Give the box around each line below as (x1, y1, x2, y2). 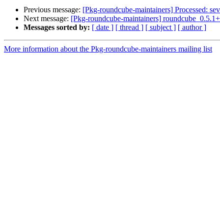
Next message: (24, 14, 71, 23)
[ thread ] (115, 23, 143, 32)
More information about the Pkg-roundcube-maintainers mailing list (4, 45, 212, 54)
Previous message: (24, 5, 82, 14)
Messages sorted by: (24, 23, 90, 32)
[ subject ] (145, 23, 176, 32)
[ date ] (92, 23, 113, 32)
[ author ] (178, 23, 206, 32)
